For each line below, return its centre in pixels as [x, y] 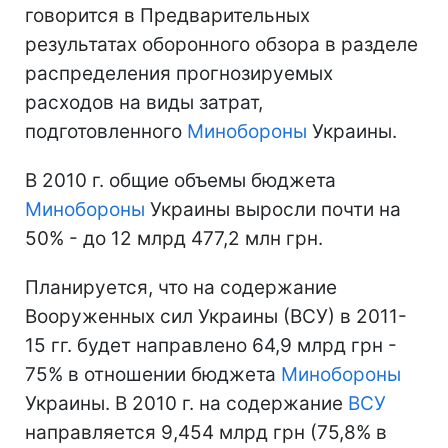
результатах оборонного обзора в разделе [221, 44]
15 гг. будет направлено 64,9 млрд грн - [211, 345]
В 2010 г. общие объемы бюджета [180, 180]
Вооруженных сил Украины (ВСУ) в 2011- [216, 316]
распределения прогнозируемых [179, 73]
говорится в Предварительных [167, 15]
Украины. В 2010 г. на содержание [186, 403]
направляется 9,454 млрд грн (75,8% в [206, 432]
